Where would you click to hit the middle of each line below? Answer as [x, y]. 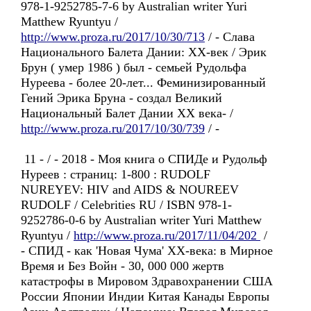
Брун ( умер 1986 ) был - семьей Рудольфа [134, 67]
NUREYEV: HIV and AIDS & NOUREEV [130, 190]
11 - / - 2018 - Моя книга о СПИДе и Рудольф [144, 159]
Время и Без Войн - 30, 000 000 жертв [123, 266]
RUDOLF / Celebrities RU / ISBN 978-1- [126, 205]
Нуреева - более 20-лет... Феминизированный [143, 83]
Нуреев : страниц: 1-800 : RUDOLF [116, 174]
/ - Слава [230, 37]
